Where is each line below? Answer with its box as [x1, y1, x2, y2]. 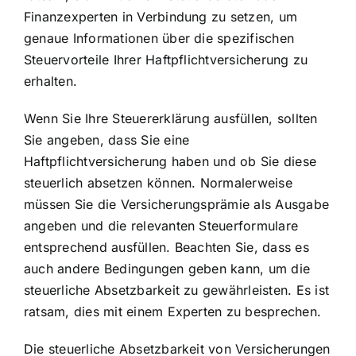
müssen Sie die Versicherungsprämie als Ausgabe [24, 195, 330, 212]
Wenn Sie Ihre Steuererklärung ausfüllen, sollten [24, 110, 318, 126]
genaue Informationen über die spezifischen [24, 29, 295, 46]
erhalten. [24, 72, 78, 89]
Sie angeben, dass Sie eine [24, 131, 190, 148]
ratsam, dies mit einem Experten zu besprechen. [24, 303, 322, 319]
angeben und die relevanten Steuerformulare [24, 217, 299, 234]
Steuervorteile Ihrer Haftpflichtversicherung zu [24, 51, 308, 68]
